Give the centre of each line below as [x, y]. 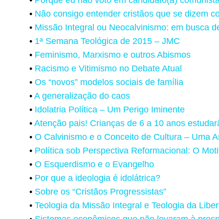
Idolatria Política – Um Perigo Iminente [110, 109]
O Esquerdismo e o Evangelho [94, 164]
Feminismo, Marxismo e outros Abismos [113, 55]
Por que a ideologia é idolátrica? [98, 178]
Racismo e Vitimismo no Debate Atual [108, 68]
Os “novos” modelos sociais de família [109, 82]
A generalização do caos [82, 96]
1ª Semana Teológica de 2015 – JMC [107, 41]
